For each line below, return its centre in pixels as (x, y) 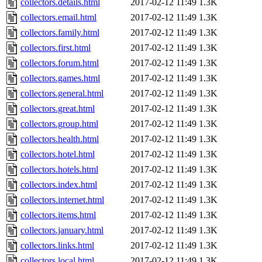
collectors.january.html (62, 230)
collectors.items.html (58, 215)
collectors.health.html (60, 139)
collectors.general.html (62, 94)
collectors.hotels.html (59, 170)
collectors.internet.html (62, 200)
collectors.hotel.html (58, 154)
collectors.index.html (59, 185)
